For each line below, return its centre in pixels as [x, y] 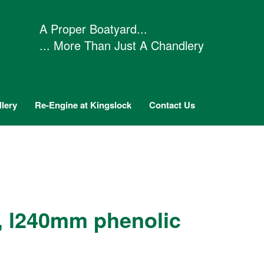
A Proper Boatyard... [93, 29]
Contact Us [172, 105]
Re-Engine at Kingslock [83, 105]
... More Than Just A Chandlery [122, 45]
